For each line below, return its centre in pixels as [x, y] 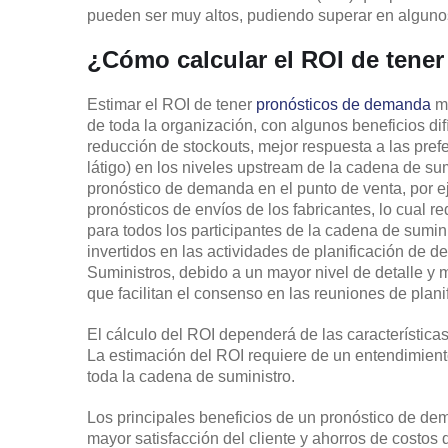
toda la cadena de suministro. [191, 376]
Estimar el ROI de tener [171, 104]
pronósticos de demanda [343, 104]
